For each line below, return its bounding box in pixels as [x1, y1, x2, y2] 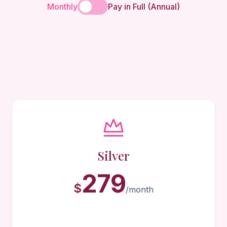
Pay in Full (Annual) [108, 1, 180, 12]
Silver [97, 147, 130, 164]
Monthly [47, 1, 78, 12]
